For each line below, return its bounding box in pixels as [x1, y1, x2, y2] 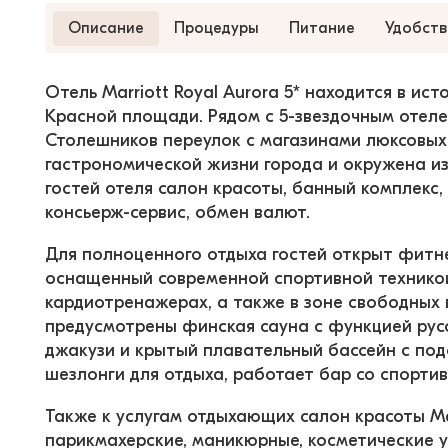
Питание [289, 18, 355, 37]
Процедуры [174, 18, 259, 37]
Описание [68, 18, 144, 37]
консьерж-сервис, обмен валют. [45, 202, 310, 223]
